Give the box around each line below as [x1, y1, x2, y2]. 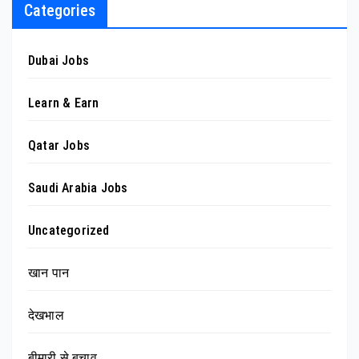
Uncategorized [28, 223, 110, 239]
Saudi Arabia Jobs [28, 180, 128, 196]
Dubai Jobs [28, 53, 89, 69]
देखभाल [28, 308, 64, 324]
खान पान [28, 265, 69, 281]
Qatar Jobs [28, 138, 90, 154]
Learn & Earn [28, 95, 99, 111]
